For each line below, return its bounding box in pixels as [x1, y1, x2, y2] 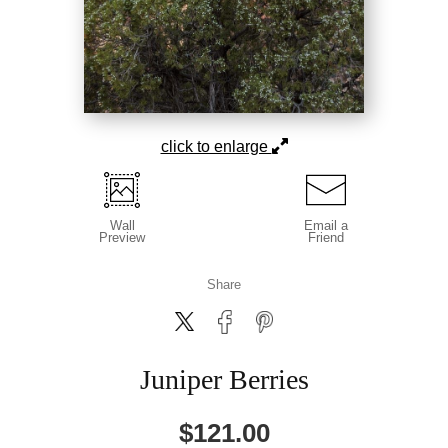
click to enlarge [160, 137, 272, 155]
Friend [308, 229, 344, 245]
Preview [99, 229, 145, 245]
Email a [304, 217, 348, 233]
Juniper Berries [139, 363, 309, 395]
